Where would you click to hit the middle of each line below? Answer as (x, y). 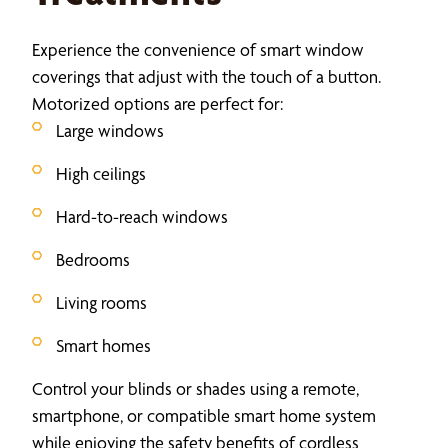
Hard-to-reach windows (142, 216)
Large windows (110, 130)
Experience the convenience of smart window (198, 49)
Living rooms (101, 302)
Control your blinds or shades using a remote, (195, 388)
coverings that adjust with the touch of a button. (206, 76)
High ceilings (101, 173)
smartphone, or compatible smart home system (204, 415)
